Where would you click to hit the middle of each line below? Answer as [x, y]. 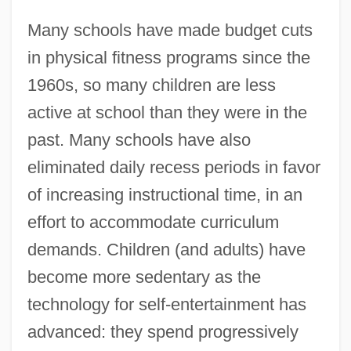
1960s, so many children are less [151, 85]
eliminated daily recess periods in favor [174, 168]
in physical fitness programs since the [168, 58]
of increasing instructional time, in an [165, 195]
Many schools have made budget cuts [170, 31]
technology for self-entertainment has [166, 305]
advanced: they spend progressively [163, 332]
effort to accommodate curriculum [153, 223]
